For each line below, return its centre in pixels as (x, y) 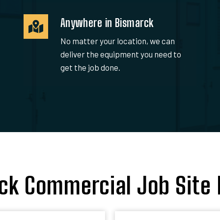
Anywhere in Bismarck (107, 23)
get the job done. (90, 67)
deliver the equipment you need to (121, 54)
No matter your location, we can (117, 41)
